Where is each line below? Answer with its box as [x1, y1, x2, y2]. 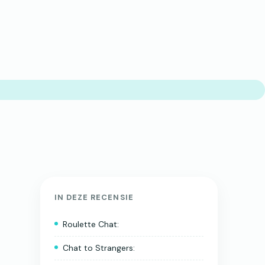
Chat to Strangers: [63, 243, 135, 253]
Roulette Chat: [63, 219, 119, 230]
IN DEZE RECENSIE [54, 192, 134, 202]
